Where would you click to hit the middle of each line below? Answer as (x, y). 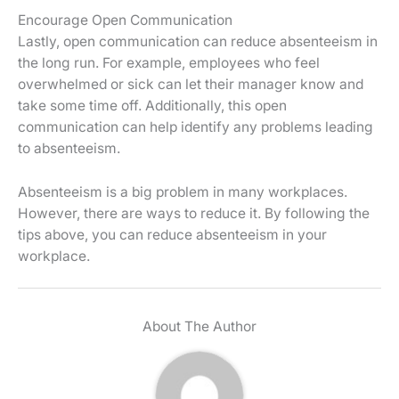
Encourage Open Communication (125, 20)
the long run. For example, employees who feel (169, 62)
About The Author (199, 326)
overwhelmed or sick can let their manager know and (191, 84)
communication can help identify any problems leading (195, 126)
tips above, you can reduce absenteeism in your (172, 234)
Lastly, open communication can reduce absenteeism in (198, 41)
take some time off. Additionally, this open (152, 105)
